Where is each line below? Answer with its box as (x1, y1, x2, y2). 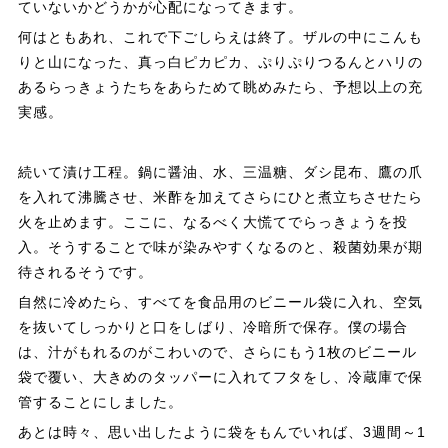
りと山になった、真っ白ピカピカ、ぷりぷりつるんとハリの (17, 54, 423, 71)
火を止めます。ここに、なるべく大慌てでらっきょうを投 (17, 214, 408, 231)
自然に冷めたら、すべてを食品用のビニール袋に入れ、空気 (17, 294, 423, 311)
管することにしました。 (17, 394, 183, 411)
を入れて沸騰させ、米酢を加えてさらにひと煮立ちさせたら (17, 189, 423, 206)
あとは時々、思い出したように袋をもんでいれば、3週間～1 (17, 424, 426, 441)
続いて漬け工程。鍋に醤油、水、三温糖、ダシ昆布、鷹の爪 (17, 164, 423, 181)
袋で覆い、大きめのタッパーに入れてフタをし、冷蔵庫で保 (17, 369, 423, 386)
